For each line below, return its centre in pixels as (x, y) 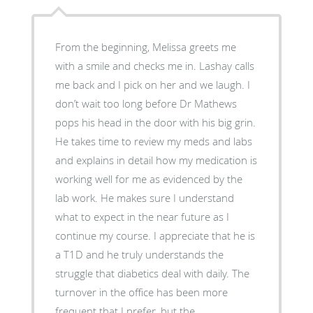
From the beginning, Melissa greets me (145, 46)
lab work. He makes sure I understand (144, 197)
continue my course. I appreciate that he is (155, 235)
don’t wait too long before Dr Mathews (146, 103)
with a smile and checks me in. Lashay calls (154, 65)
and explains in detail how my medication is (156, 160)
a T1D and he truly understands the (139, 254)
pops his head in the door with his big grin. (155, 122)
